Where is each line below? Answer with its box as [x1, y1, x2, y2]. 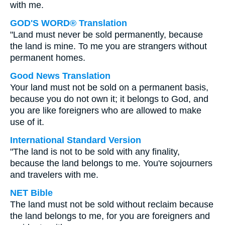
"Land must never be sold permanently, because [10, 30, 203, 40]
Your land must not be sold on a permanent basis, [10, 82, 208, 92]
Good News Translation [10, 71, 110, 81]
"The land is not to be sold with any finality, [10, 147, 180, 157]
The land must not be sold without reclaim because [10, 199, 213, 209]
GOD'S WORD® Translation [10, 18, 127, 28]
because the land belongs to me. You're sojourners [10, 158, 212, 168]
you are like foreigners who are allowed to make [10, 105, 201, 116]
